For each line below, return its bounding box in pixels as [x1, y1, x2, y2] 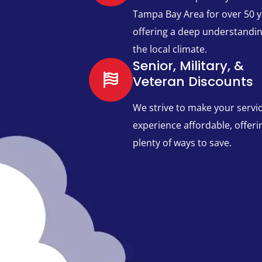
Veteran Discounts [132, 73, 253, 91]
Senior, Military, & [132, 57, 244, 75]
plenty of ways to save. [132, 136, 232, 150]
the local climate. [132, 43, 207, 56]
